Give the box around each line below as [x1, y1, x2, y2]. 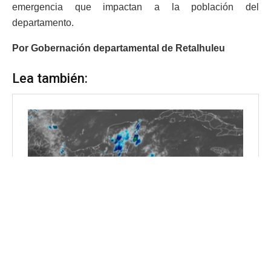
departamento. [12, 17, 74, 28]
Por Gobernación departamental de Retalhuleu [12, 42, 225, 53]
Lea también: [12, 70, 88, 86]
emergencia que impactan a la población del [12, 1, 259, 12]
